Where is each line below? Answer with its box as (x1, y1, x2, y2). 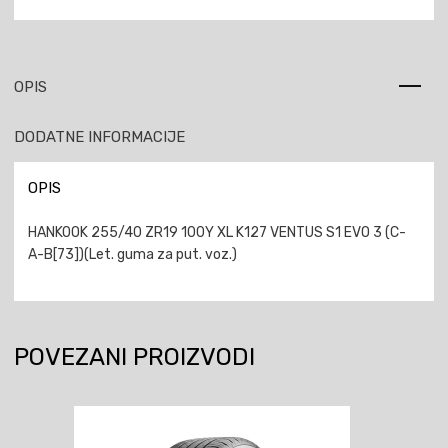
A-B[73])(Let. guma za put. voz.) (28, 246, 237, 264)
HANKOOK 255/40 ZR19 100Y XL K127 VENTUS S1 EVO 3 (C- (28, 224, 406, 242)
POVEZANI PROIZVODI (14, 343, 255, 372)
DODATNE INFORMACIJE (14, 127, 185, 146)
